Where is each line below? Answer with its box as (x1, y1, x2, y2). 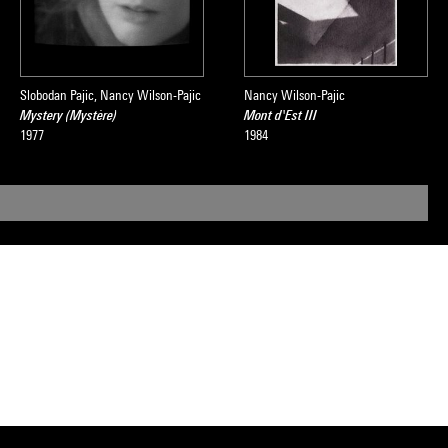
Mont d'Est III (244, 107, 317, 123)
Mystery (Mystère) (20, 107, 117, 123)
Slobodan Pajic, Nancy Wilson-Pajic (20, 87, 201, 103)
